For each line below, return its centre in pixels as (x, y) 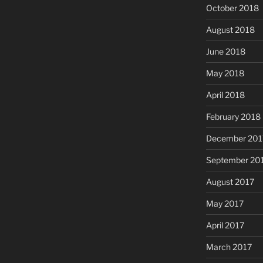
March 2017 (229, 247)
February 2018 (233, 116)
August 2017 (230, 181)
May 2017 (225, 203)
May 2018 (225, 73)
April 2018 (225, 95)
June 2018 (225, 51)
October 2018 (232, 8)
